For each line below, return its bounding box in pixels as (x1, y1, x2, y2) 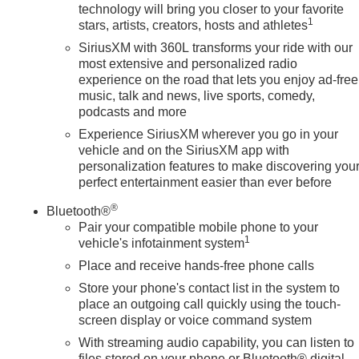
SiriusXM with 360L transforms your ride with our (79, 40, 353, 54)
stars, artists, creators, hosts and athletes (79, 18, 309, 32)
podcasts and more (79, 104, 188, 119)
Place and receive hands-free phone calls (79, 258, 315, 272)
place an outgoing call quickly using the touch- (79, 296, 341, 311)
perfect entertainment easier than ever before (79, 175, 333, 189)
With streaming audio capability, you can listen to (79, 335, 355, 349)
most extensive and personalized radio (79, 56, 298, 71)
